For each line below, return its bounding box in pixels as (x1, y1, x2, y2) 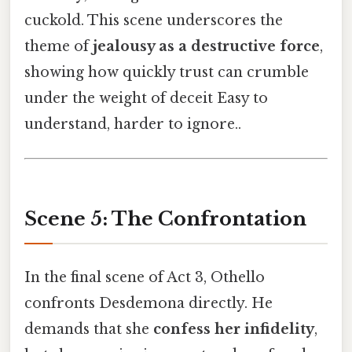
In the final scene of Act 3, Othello (24, 268, 265, 286)
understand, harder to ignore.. (24, 115, 241, 133)
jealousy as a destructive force (93, 37, 320, 55)
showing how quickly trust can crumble (24, 63, 309, 81)
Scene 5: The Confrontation (24, 207, 306, 230)
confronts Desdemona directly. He (24, 294, 273, 312)
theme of (24, 37, 93, 55)
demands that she (24, 320, 153, 338)
